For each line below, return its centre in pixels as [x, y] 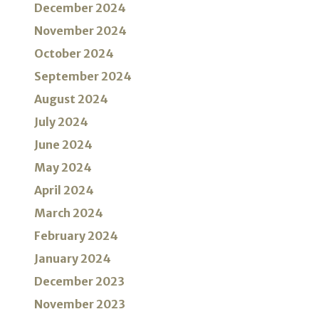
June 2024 [63, 145]
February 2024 [76, 236]
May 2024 [63, 168]
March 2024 [69, 213]
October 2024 [74, 54]
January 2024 [73, 259]
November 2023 [80, 304]
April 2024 [64, 190]
